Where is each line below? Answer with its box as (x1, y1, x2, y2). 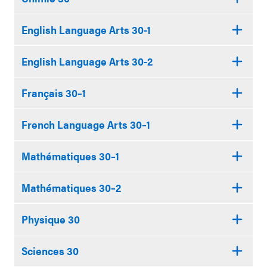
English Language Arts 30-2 (21, 54, 153, 69)
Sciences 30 (21, 243, 79, 258)
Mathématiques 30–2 (21, 180, 121, 195)
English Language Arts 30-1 (21, 22, 151, 37)
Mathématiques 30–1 (21, 148, 119, 163)
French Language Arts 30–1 (21, 117, 150, 132)
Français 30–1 (21, 85, 86, 100)
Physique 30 (21, 212, 80, 226)
